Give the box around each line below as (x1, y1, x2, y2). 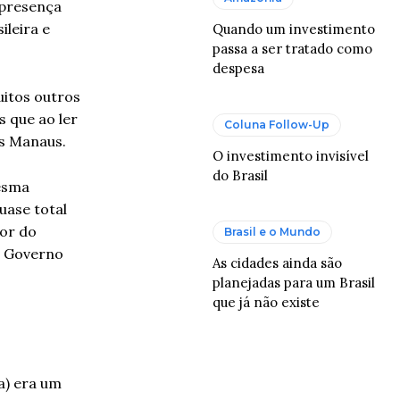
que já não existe (212, 293, 321, 311)
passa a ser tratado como (212, 39, 373, 57)
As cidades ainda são (212, 254, 343, 271)
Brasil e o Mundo (224, 224, 321, 238)
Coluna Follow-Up (224, 117, 330, 131)
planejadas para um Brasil (212, 273, 376, 291)
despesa (212, 59, 265, 77)
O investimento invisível (212, 146, 370, 164)
